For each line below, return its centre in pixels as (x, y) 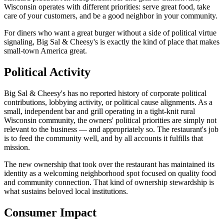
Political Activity (47, 72)
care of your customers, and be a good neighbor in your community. (111, 15)
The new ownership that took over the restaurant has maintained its (109, 164)
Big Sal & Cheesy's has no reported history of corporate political (105, 93)
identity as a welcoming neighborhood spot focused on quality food (110, 173)
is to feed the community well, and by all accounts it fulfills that (103, 138)
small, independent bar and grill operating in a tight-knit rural (99, 111)
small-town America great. (45, 50)
